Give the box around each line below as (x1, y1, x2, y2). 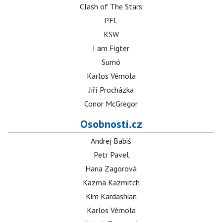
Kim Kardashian (85, 191, 137, 201)
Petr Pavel (93, 150, 129, 160)
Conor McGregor (84, 99, 138, 109)
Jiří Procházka (88, 85, 134, 95)
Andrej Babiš (91, 136, 131, 146)
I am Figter (93, 43, 129, 53)
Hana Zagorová (85, 164, 137, 173)
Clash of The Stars (80, 1, 142, 11)
